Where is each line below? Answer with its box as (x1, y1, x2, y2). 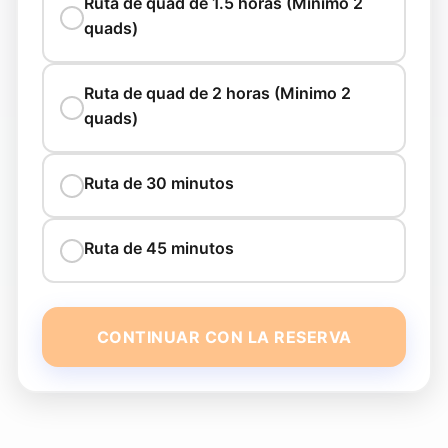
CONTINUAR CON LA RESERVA (96, 327, 352, 347)
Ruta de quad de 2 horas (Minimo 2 (84, 83, 351, 103)
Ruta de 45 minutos (84, 238, 234, 258)
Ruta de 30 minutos (84, 173, 234, 193)
